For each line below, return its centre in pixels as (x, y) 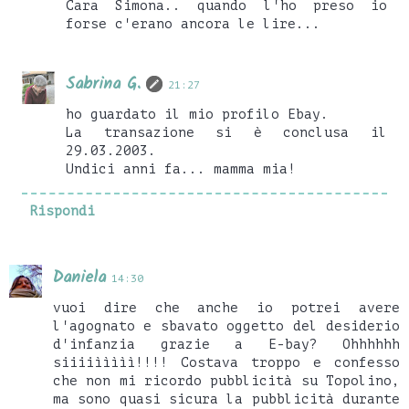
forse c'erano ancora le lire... (194, 24)
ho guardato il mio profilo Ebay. (198, 115)
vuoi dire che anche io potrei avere (226, 308)
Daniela (79, 278)
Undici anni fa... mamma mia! (181, 169)
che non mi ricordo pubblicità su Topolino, (226, 381)
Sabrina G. (104, 85)
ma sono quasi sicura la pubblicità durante (226, 399)
